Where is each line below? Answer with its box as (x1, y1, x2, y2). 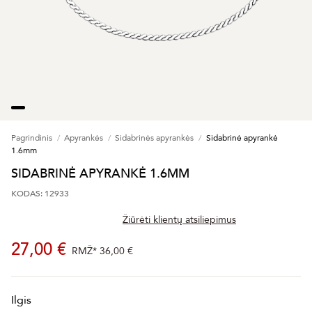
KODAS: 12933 (11, 188, 69, 200)
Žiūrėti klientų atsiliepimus (123, 213, 236, 227)
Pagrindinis (11, 132, 52, 144)
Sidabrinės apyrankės (115, 132, 194, 144)
